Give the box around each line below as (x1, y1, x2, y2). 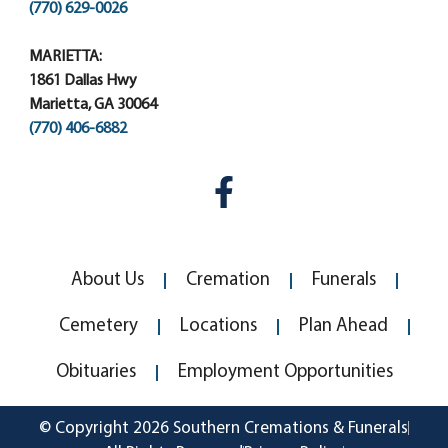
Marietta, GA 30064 (29, 96, 157, 113)
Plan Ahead (298, 316, 388, 336)
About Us (70, 270, 144, 290)
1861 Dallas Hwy (29, 72, 137, 89)
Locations (179, 316, 257, 336)
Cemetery (58, 316, 138, 336)
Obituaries (55, 362, 136, 382)
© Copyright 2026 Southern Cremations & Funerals (39, 419, 408, 437)
